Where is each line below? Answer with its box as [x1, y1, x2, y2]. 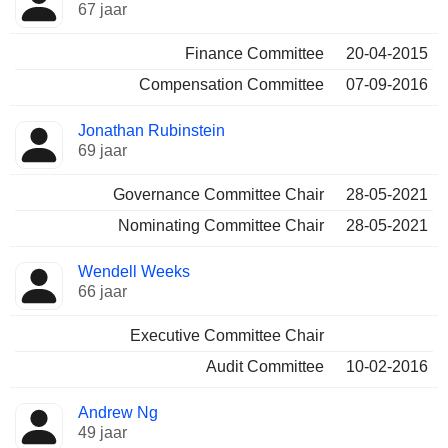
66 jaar [78, 283, 127, 300]
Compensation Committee [139, 76, 324, 93]
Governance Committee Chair [113, 186, 324, 203]
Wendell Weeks [78, 263, 190, 280]
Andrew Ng [78, 404, 158, 421]
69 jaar [78, 142, 127, 159]
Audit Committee [206, 358, 324, 375]
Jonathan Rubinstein [78, 122, 225, 139]
